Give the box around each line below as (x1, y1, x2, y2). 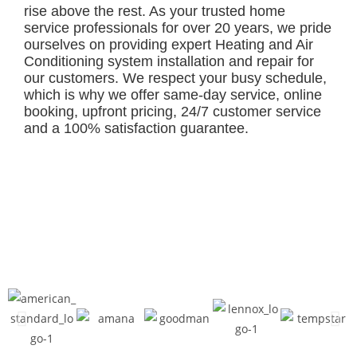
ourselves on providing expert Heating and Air (24, 37, 313, 53)
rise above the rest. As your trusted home (24, 3, 285, 19)
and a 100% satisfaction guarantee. (24, 120, 249, 136)
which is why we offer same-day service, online (24, 87, 322, 103)
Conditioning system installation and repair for (24, 53, 314, 69)
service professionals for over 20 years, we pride (24, 20, 331, 36)
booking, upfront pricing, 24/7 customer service (24, 104, 321, 120)
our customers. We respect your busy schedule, (24, 70, 327, 86)
